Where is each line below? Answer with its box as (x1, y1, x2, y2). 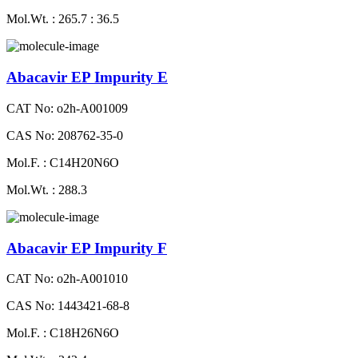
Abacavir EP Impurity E (6, 69, 168, 86)
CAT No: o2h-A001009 (6, 101, 128, 115)
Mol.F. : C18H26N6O (6, 326, 119, 340)
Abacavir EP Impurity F (6, 239, 167, 257)
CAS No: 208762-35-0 (6, 128, 123, 142)
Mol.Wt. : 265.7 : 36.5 (6, 12, 119, 26)
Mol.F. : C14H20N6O (6, 155, 119, 169)
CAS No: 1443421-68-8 (6, 299, 129, 313)
